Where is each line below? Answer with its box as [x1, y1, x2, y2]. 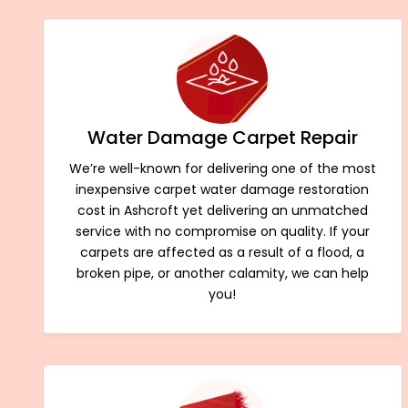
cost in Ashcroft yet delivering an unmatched [76, 200, 368, 219]
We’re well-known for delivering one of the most [68, 158, 376, 178]
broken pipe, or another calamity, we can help [76, 263, 369, 282]
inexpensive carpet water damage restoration [76, 179, 370, 199]
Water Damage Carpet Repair [87, 124, 358, 150]
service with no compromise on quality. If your [75, 221, 370, 240]
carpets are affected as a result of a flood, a [80, 242, 365, 261]
